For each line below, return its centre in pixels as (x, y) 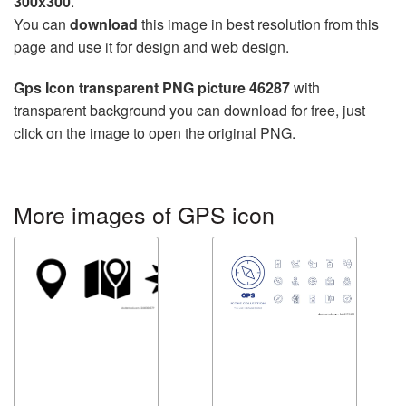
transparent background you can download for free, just (189, 110)
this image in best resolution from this (258, 24)
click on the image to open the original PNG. (155, 133)
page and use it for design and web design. (151, 47)
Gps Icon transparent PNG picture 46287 (152, 87)
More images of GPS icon (144, 214)
